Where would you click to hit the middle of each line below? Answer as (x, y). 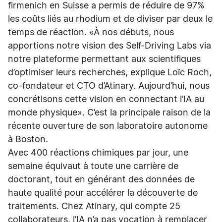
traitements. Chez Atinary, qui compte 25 (94, 207)
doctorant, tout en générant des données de (101, 180)
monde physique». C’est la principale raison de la (109, 113)
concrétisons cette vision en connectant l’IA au (106, 100)
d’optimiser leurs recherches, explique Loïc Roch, (110, 73)
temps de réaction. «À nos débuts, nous (91, 33)
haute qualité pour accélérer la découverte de (103, 193)
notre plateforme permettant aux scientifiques (104, 59)
